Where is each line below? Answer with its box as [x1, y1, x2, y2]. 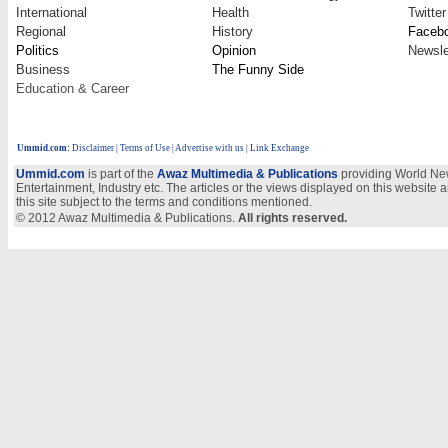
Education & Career [16, 81, 129, 96]
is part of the [85, 167, 154, 181]
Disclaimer [72, 143, 114, 153]
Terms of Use [120, 143, 170, 153]
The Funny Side [212, 62, 304, 77]
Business [16, 62, 70, 77]
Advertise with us [175, 143, 244, 153]
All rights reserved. [238, 211, 347, 225]
